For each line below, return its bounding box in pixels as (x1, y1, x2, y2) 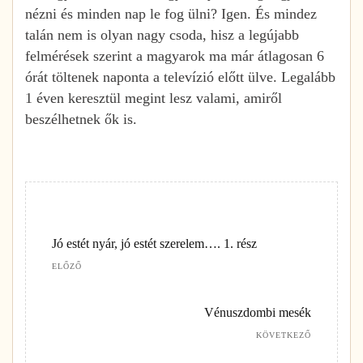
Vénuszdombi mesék (204, 305, 311, 319)
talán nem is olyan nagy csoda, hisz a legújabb (25, 26, 299, 43)
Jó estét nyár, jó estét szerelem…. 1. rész (52, 236, 257, 250)
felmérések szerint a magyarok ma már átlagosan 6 (25, 47, 324, 64)
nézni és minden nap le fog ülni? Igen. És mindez (25, 5, 317, 22)
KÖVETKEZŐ (256, 330, 311, 340)
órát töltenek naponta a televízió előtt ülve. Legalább (25, 68, 335, 85)
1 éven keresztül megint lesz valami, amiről (25, 89, 282, 106)
